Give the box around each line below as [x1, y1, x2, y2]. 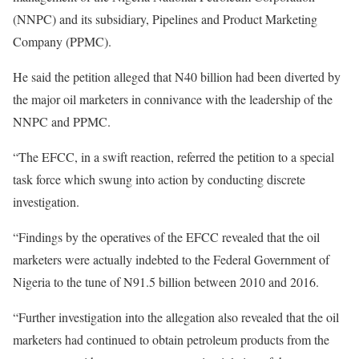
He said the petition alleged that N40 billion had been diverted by [13, 68, 341, 86]
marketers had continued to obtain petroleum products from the [13, 331, 329, 349]
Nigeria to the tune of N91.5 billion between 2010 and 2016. [13, 273, 319, 291]
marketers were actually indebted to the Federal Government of [13, 251, 329, 268]
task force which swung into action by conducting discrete [13, 171, 305, 188]
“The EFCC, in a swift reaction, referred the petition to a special [13, 148, 334, 166]
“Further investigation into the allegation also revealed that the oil [13, 309, 339, 326]
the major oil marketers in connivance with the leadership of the [13, 91, 333, 108]
